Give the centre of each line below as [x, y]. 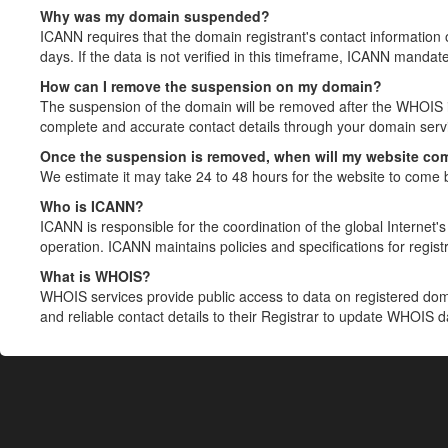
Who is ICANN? [92, 206]
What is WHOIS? [95, 276]
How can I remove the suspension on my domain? [211, 86]
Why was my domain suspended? [155, 16]
